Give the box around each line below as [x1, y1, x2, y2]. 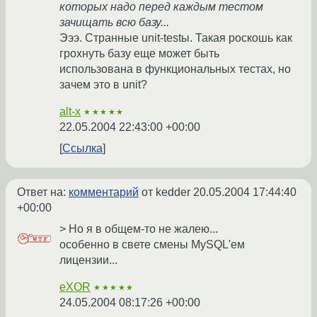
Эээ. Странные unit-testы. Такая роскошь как [59, 32, 292, 45]
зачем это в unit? [59, 79, 147, 91]
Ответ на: [17, 186, 69, 199]
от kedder [139, 186, 193, 199]
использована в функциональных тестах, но [59, 63, 291, 76]
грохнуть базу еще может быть [59, 47, 219, 60]
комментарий [69, 186, 139, 199]
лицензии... [59, 254, 117, 267]
